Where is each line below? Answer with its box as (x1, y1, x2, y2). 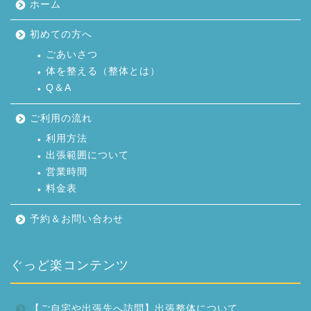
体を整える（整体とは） (46, 65, 160, 76)
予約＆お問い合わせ (30, 213, 124, 224)
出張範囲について (46, 149, 129, 160)
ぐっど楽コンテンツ (10, 258, 129, 272)
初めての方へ (30, 28, 92, 40)
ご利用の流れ (30, 112, 92, 124)
